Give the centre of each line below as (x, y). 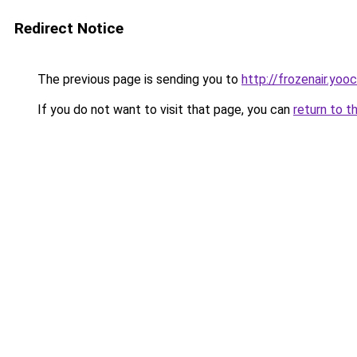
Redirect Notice (69, 28)
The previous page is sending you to (138, 79)
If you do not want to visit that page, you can (164, 110)
